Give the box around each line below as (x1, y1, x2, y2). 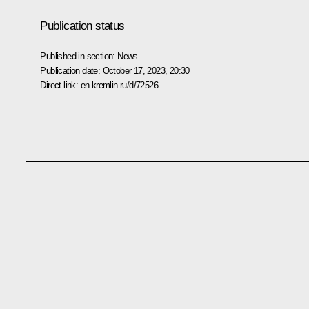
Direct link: (40, 79, 81, 90)
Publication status (40, 19, 125, 32)
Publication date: (40, 65, 103, 76)
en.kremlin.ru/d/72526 (80, 79, 158, 90)
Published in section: (40, 50, 118, 61)
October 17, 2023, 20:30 (102, 65, 190, 76)
